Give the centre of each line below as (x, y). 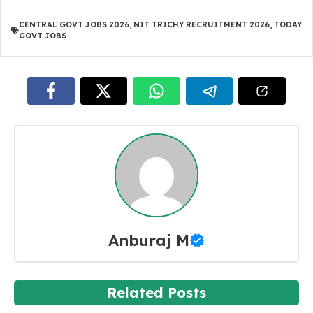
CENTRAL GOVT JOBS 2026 (74, 24)
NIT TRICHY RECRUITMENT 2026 (202, 24)
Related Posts (156, 292)
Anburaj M (149, 240)
